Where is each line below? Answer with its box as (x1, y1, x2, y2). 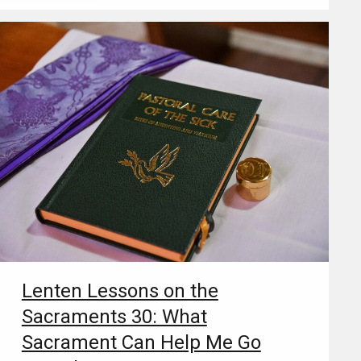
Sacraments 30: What (21, 305, 207, 328)
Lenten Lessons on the (21, 279, 218, 302)
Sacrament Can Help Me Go (21, 330, 261, 354)
